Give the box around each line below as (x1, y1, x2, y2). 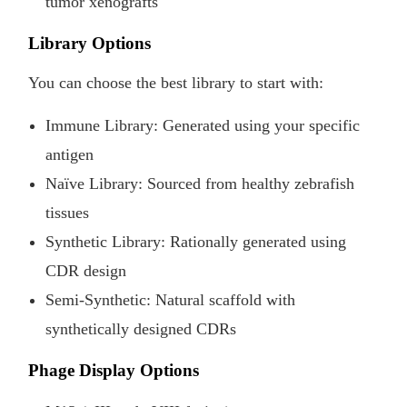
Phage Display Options (28, 360, 200, 380)
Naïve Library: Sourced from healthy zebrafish (45, 174, 355, 193)
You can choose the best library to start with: (28, 73, 324, 92)
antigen (45, 144, 94, 164)
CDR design (45, 261, 127, 280)
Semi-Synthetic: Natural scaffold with (45, 290, 296, 309)
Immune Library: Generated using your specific (45, 115, 361, 134)
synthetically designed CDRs (45, 319, 237, 338)
